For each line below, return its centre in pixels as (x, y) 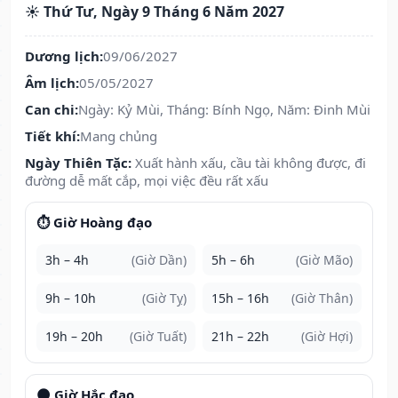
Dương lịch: (64, 56)
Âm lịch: (52, 83)
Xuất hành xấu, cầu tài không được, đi (251, 163)
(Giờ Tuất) (158, 337)
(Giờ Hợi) (327, 337)
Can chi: (52, 110)
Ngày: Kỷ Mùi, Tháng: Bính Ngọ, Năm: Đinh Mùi (224, 110)
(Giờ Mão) (324, 260)
